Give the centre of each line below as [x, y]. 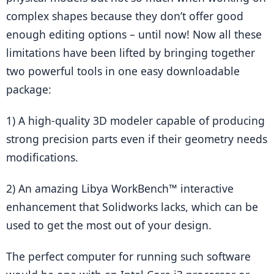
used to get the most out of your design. [109, 225]
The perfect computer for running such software [128, 256]
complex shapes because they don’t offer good [125, 16]
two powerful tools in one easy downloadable [123, 71]
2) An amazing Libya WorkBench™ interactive [120, 188]
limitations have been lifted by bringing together [131, 53]
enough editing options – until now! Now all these [134, 34]
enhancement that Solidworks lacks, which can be [132, 207]
